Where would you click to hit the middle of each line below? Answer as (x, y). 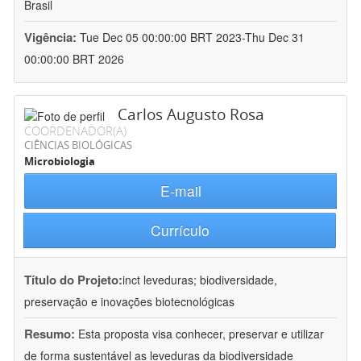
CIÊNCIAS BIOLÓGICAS (78, 145)
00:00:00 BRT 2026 (74, 59)
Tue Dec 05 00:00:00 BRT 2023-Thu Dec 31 (192, 37)
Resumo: (50, 334)
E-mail (180, 191)
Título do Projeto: (73, 280)
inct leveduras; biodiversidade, (200, 280)
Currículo (180, 230)
